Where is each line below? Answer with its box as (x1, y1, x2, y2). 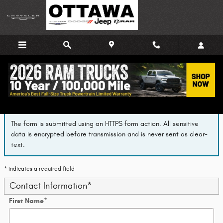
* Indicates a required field (4, 165, 75, 172)
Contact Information (9, 180, 87, 191)
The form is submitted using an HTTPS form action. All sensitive (11, 119, 199, 128)
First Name (9, 196, 44, 205)
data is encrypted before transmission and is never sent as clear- (11, 130, 208, 139)
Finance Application (5, 84, 103, 97)
